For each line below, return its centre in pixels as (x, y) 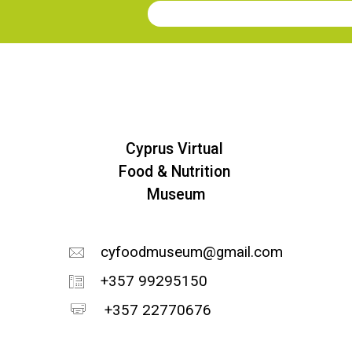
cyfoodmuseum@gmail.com (191, 252)
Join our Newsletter (214, 23)
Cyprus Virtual (176, 149)
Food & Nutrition (176, 172)
